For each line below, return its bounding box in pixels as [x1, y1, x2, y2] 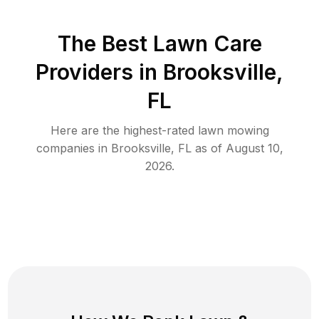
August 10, [225, 140, 283, 155]
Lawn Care [152, 30, 262, 56]
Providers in [36, 58, 157, 85]
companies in [36, 140, 111, 155]
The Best [57, 30, 153, 56]
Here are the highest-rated [50, 122, 198, 137]
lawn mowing [197, 122, 269, 137]
